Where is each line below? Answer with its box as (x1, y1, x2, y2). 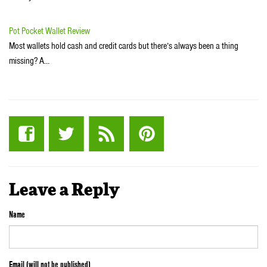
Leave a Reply (9, 182, 119, 200)
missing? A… (9, 54, 49, 67)
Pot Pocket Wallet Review (9, 24, 90, 37)
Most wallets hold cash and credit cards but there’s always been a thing (9, 39, 238, 52)
